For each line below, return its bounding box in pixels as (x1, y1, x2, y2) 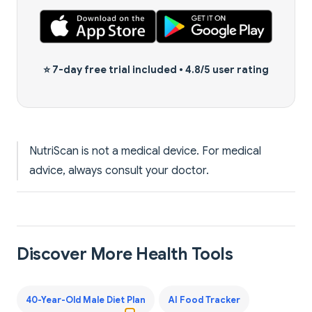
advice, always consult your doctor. (29, 164, 209, 178)
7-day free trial (52, 63, 130, 77)
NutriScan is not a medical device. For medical (29, 144, 261, 159)
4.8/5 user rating (185, 63, 269, 77)
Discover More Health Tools (17, 244, 233, 265)
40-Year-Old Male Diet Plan (25, 294, 146, 306)
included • (130, 63, 185, 77)
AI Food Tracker (167, 294, 240, 306)
